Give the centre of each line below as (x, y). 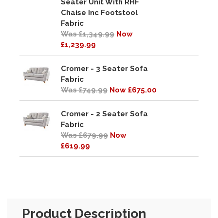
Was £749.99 (84, 90)
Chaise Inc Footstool (99, 12)
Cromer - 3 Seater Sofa (104, 68)
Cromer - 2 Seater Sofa (104, 114)
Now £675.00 (133, 90)
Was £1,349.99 (88, 34)
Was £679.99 (84, 135)
